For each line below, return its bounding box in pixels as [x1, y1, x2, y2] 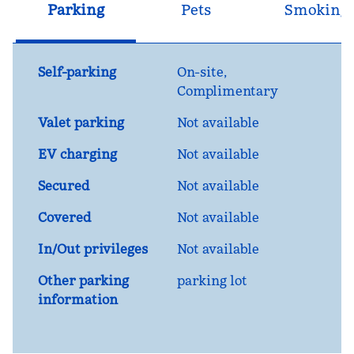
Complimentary [177, 83, 278, 99]
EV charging [38, 146, 117, 162]
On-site [177, 64, 224, 80]
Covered [38, 209, 92, 225]
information [38, 292, 118, 307]
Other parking [38, 273, 129, 288]
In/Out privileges [38, 241, 148, 257]
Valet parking [38, 115, 124, 130]
